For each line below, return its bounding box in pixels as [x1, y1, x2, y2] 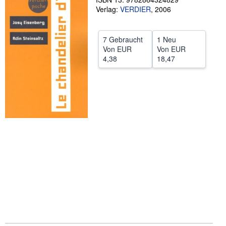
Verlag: [96, 4, 120, 14]
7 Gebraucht [103, 34, 143, 44]
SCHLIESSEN [89, 9, 134, 19]
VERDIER [120, 4, 151, 14]
